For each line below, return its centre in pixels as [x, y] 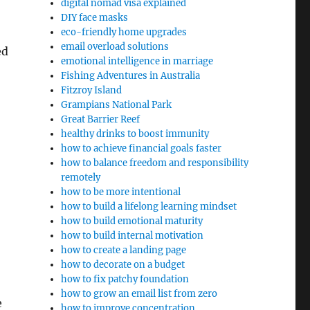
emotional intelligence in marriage [137, 61]
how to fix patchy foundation [125, 279]
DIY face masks [95, 18]
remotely [81, 177]
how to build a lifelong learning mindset [149, 207]
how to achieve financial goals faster [142, 148]
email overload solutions [115, 47]
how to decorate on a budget [123, 265]
